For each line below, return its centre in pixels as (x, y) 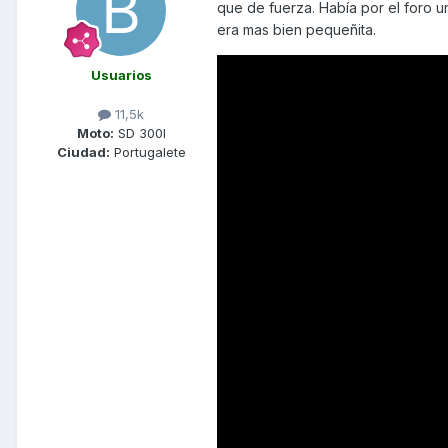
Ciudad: (83, 152)
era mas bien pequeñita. (296, 30)
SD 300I (139, 133)
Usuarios (121, 75)
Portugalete (147, 152)
